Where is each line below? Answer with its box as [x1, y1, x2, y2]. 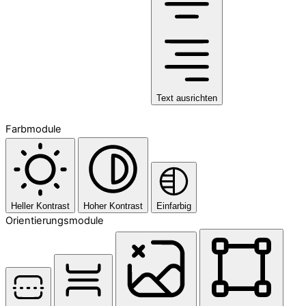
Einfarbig [156, 200, 191, 211]
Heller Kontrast [11, 200, 70, 211]
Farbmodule [5, 122, 61, 135]
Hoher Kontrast [83, 200, 143, 211]
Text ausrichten [156, 92, 217, 103]
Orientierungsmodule [5, 214, 104, 227]
